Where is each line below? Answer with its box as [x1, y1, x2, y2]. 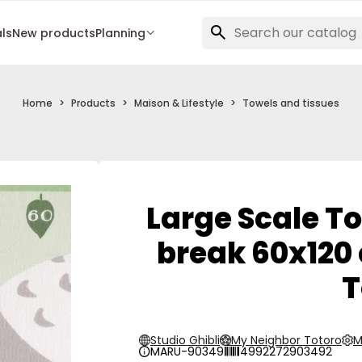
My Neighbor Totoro [231, 332, 342, 348]
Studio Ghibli [150, 332, 220, 348]
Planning [95, 24, 145, 41]
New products [11, 24, 95, 41]
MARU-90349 [150, 343, 224, 360]
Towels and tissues [242, 96, 339, 110]
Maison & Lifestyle [134, 96, 224, 110]
